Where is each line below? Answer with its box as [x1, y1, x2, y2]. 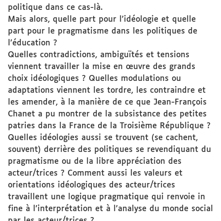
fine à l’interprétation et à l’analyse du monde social [8, 205, 213, 213]
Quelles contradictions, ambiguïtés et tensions [8, 51, 189, 59]
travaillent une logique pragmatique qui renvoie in [8, 193, 205, 201]
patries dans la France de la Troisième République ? [8, 122, 211, 130]
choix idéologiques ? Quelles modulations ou [8, 74, 181, 83]
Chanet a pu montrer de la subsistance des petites [8, 110, 207, 118]
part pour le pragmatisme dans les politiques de [8, 27, 197, 36]
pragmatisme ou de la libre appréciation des [8, 157, 182, 166]
